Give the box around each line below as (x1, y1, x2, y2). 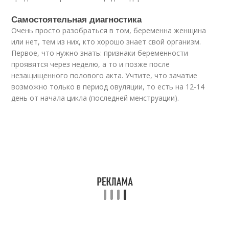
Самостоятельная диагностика (11, 13, 142, 25)
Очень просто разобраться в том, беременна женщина (11, 26, 207, 35)
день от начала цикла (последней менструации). (11, 93, 179, 103)
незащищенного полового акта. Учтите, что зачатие (11, 71, 198, 80)
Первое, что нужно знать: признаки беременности (11, 48, 189, 58)
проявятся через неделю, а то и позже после (11, 59, 170, 69)
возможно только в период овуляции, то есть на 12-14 (11, 82, 205, 91)
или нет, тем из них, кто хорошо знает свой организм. (11, 37, 201, 47)
